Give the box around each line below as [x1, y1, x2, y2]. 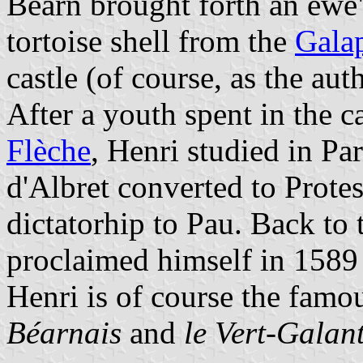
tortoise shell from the [6, 23, 295, 58]
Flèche [6, 132, 91, 168]
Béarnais [6, 314, 122, 350]
